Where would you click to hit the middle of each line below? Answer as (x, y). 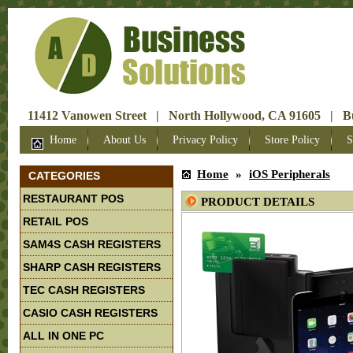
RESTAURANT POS (73, 199)
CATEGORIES (64, 176)
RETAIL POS (56, 221)
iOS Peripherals (290, 174)
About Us (124, 140)
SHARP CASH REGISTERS (92, 267)
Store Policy (292, 140)
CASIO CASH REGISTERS (90, 313)
